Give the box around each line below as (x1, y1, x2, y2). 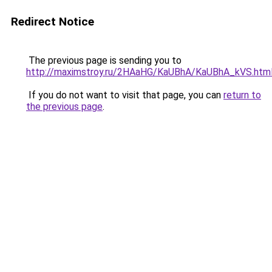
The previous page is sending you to (26, 55, 182, 66)
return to (223, 89, 261, 101)
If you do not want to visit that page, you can (26, 89, 223, 101)
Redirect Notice (11, 15, 94, 29)
